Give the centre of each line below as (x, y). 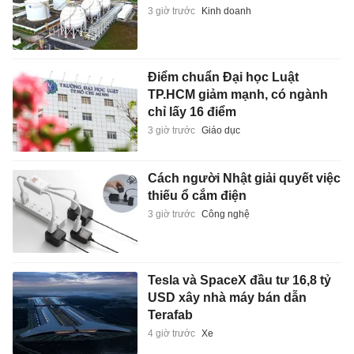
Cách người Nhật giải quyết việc (244, 179)
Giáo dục (220, 130)
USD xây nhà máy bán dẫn (227, 297)
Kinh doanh (226, 11)
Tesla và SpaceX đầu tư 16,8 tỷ (239, 280)
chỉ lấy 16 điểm (192, 111)
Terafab (170, 314)
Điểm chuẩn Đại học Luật (223, 77)
